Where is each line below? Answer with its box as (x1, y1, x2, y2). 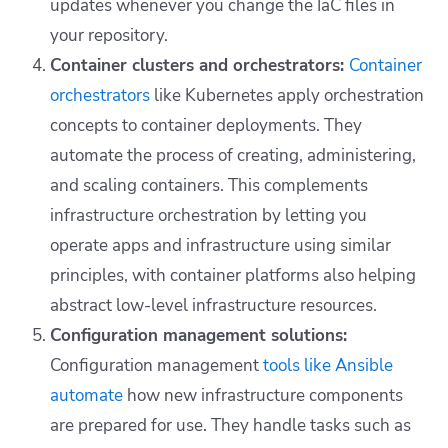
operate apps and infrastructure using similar (50, 234, 391, 258)
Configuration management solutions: (50, 324, 347, 348)
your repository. (50, 24, 168, 48)
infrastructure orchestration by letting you (50, 204, 367, 228)
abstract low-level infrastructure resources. (50, 294, 377, 318)
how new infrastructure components (123, 384, 403, 408)
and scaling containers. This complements (50, 174, 368, 198)
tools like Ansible (263, 354, 393, 378)
